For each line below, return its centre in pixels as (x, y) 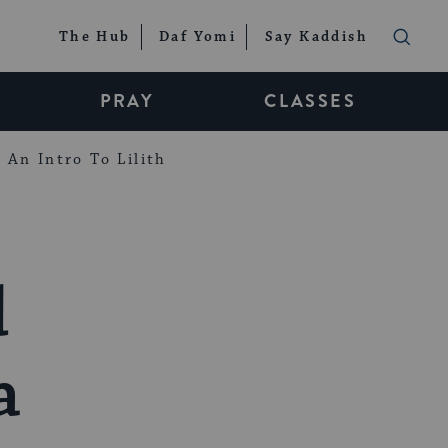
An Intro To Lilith (87, 159)
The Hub (94, 37)
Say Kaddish (316, 37)
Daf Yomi (197, 37)
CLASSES (310, 101)
